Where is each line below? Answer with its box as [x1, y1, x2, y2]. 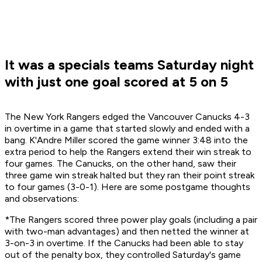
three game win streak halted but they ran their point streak [5, 170, 254, 181]
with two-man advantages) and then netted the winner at [5, 226, 249, 237]
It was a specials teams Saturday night [5, 56, 254, 74]
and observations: [5, 193, 79, 205]
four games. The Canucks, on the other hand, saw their [5, 158, 236, 170]
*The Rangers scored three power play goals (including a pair [5, 214, 257, 226]
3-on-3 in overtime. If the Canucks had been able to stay [5, 237, 243, 249]
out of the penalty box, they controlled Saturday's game [5, 249, 241, 261]
